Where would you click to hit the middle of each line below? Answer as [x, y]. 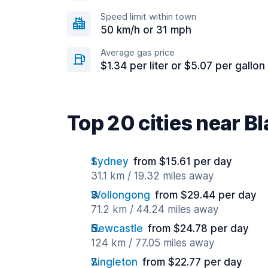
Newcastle [117, 229]
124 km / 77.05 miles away [153, 243]
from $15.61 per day [183, 162]
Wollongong [121, 195]
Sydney [110, 162]
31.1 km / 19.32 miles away [152, 176]
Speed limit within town [148, 16]
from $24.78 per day [198, 229]
